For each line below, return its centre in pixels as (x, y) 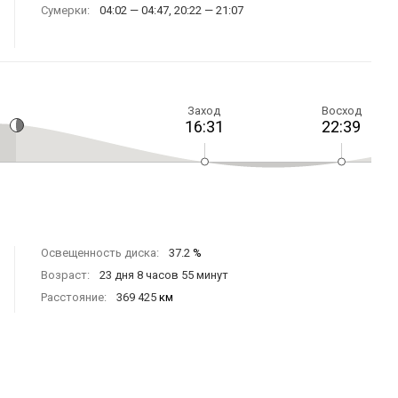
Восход (341, 111)
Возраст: (65, 275)
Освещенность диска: (100, 253)
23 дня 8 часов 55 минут (164, 275)
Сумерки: (65, 10)
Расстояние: (74, 297)
